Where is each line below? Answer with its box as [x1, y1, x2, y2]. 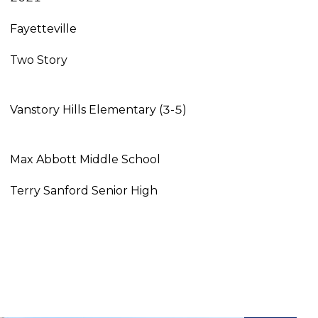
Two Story [9, 53, 67, 67]
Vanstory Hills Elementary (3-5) [9, 102, 187, 116]
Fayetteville [9, 21, 77, 35]
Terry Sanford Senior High [9, 183, 158, 197]
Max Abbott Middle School [9, 152, 160, 166]
